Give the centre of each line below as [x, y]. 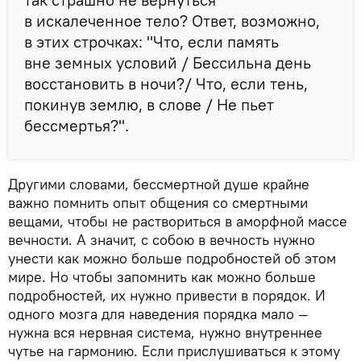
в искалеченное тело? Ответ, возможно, [172, 21]
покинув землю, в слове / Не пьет [149, 105]
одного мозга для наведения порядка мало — [158, 314]
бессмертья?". [77, 126]
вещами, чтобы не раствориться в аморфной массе [178, 222]
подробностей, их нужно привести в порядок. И [167, 296]
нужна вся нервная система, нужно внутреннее [165, 333]
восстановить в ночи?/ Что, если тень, [166, 84]
